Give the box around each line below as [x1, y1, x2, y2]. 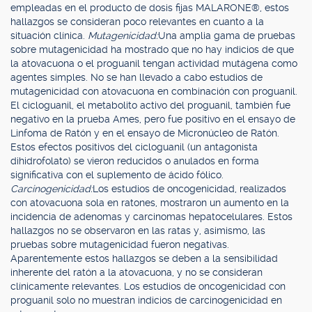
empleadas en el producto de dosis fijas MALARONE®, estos [10, 2, 289, 13]
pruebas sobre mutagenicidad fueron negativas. [10, 239, 229, 250]
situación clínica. [10, 30, 88, 41]
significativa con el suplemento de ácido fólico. [10, 169, 224, 180]
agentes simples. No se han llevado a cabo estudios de [10, 72, 263, 83]
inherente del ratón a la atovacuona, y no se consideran [10, 267, 263, 278]
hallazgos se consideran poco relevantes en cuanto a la [10, 16, 264, 27]
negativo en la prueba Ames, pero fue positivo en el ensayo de [10, 114, 295, 125]
